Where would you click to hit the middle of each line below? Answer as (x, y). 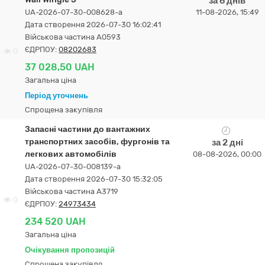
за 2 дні (227, 143)
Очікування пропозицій (70, 250)
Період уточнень (56, 96)
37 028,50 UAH (60, 67)
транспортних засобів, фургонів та (97, 142)
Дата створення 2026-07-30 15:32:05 (94, 179)
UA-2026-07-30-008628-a (74, 12)
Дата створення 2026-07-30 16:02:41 (93, 25)
